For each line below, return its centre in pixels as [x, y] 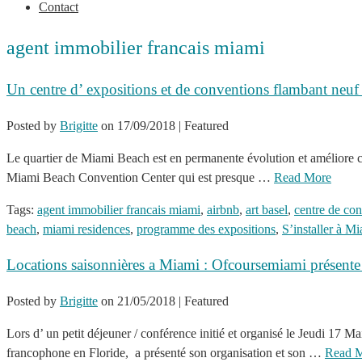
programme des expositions [206, 229]
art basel [267, 209]
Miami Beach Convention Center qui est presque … [140, 177]
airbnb [223, 209]
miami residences [86, 229]
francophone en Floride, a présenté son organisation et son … [166, 352]
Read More [303, 177]
